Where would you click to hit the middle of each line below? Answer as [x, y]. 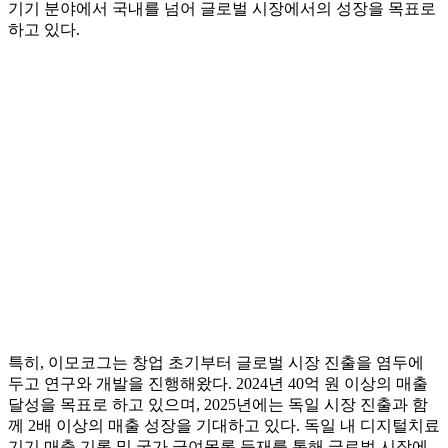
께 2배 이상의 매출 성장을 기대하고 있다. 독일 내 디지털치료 [224, 426]
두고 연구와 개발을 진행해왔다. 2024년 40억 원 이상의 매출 [218, 384]
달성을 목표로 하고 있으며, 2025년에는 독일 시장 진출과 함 [218, 405]
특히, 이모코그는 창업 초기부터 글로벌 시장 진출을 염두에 [216, 363]
